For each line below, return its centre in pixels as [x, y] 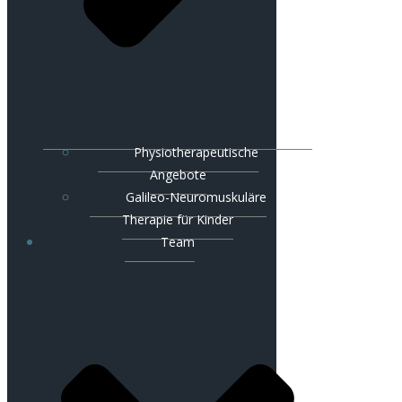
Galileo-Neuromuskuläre [196, 197]
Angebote [178, 175]
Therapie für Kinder [178, 220]
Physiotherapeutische [196, 153]
